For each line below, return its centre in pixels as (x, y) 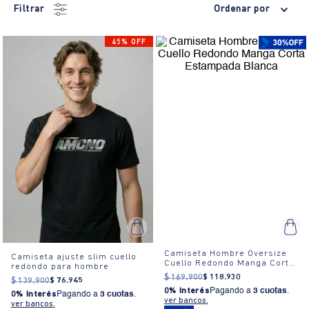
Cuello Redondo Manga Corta (229, 263)
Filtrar (29, 10)
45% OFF (129, 42)
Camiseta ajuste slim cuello (73, 257)
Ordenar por (242, 10)
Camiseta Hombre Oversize (225, 253)
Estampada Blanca (206, 272)
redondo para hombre (60, 266)
